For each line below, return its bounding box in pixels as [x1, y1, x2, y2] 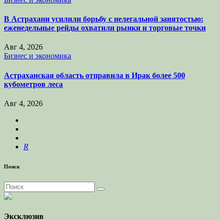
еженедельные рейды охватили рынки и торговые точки [4, 24, 206, 32]
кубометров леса [4, 80, 63, 88]
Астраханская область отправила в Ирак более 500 [4, 71, 185, 80]
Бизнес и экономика [4, 52, 71, 60]
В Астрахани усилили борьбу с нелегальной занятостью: [4, 15, 203, 24]
